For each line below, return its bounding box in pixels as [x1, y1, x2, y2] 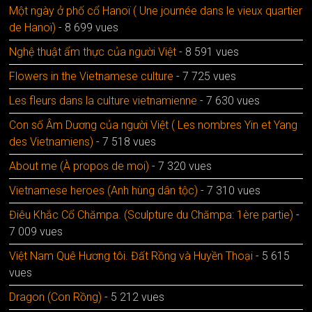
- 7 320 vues [149, 159, 212, 173]
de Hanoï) [9, 20, 56, 34]
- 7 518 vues [93, 134, 157, 148]
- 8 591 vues [176, 45, 240, 58]
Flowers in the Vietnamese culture [9, 69, 174, 83]
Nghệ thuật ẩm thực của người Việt [9, 45, 177, 58]
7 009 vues [9, 224, 63, 238]
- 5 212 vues [102, 290, 165, 304]
